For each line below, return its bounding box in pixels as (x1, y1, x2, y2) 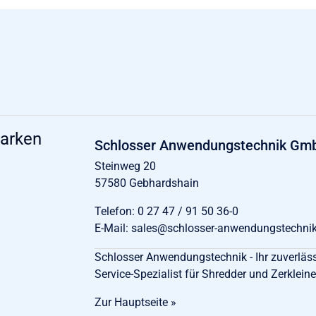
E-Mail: (95, 221, 129, 236)
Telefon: (95, 205, 135, 219)
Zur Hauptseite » (95, 296, 177, 310)
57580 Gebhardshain (95, 176, 200, 190)
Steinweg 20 (95, 159, 157, 174)
